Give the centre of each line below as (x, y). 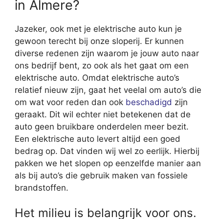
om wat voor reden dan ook (70, 102)
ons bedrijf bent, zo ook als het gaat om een (102, 65)
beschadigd (149, 102)
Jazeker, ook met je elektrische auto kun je (98, 29)
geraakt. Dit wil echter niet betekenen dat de (103, 114)
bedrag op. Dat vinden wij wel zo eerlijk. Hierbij (107, 151)
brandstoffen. (42, 187)
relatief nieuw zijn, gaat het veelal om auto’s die (108, 90)
